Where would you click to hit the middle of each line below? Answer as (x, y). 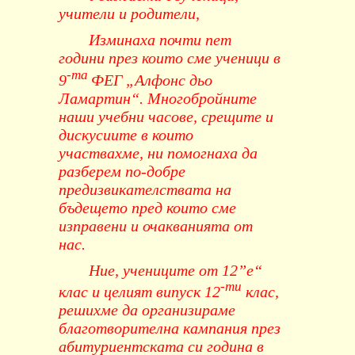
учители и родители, (129, 13)
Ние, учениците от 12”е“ (175, 270)
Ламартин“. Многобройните (158, 98)
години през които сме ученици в (170, 58)
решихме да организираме (147, 310)
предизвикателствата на (145, 189)
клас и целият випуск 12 (139, 292)
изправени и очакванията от (156, 225)
